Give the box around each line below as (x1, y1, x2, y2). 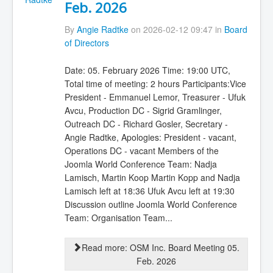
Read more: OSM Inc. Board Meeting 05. (81, 241, 239, 254)
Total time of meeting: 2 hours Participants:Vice (64, 77, 246, 90)
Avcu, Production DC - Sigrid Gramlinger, (64, 104, 222, 116)
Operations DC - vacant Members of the (64, 144, 219, 157)
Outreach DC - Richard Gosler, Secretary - (64, 117, 228, 130)
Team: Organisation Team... (64, 211, 172, 224)
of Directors (64, 37, 109, 49)
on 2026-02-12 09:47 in (128, 23, 224, 36)
